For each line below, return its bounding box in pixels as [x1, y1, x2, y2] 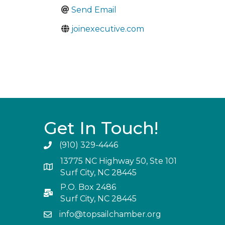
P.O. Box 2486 [60, 182, 116, 192]
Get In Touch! [44, 117, 158, 139]
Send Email [71, 5, 117, 15]
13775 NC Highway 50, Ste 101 [60, 156, 179, 166]
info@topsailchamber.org [59, 209, 161, 219]
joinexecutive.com [71, 24, 144, 34]
